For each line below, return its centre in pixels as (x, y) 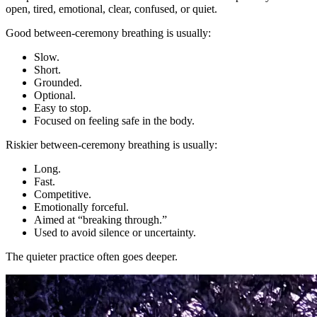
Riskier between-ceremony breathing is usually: (111, 144)
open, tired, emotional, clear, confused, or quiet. (111, 8)
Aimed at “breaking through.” (100, 219)
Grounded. (58, 82)
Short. (47, 69)
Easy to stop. (63, 108)
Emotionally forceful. (81, 207)
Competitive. (63, 194)
